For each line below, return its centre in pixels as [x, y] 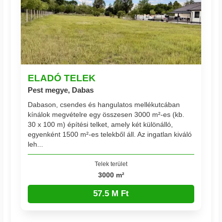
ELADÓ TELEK [62, 78]
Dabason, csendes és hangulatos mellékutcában [104, 105]
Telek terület [111, 164]
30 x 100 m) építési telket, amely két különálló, [101, 125]
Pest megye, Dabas [61, 90]
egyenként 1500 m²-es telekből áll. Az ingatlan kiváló [110, 135]
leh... [36, 144]
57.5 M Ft [111, 194]
